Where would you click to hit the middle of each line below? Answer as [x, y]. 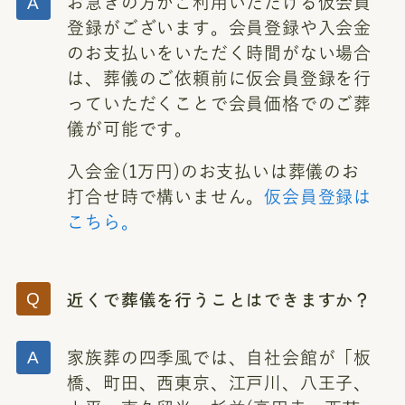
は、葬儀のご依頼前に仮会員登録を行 [220, 79]
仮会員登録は [318, 197]
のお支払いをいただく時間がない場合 [220, 53]
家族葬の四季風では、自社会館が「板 [220, 358]
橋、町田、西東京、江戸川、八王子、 [220, 383]
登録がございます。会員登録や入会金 [220, 28]
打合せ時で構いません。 [166, 197]
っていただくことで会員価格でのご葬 [220, 104]
